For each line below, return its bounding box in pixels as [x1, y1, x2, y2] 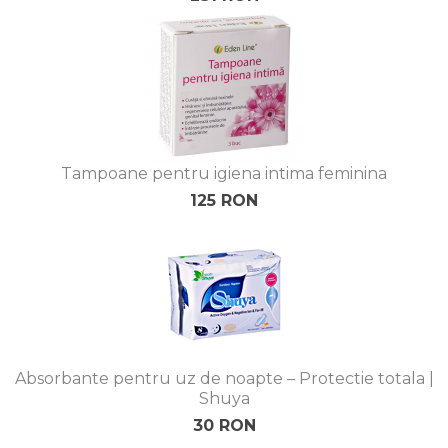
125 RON [190, 191, 258, 210]
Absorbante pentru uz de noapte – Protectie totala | [14, 369, 434, 388]
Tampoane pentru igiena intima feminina [61, 164, 387, 183]
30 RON [192, 416, 256, 435]
